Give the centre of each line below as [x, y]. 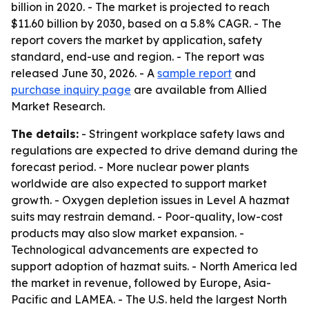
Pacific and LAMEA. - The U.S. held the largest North [149, 299]
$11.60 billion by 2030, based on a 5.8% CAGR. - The [146, 23]
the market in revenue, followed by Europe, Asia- [141, 283]
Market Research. [58, 106]
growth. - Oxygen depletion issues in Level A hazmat [150, 200]
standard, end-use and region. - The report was [138, 57]
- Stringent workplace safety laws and [182, 134]
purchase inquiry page [71, 90]
